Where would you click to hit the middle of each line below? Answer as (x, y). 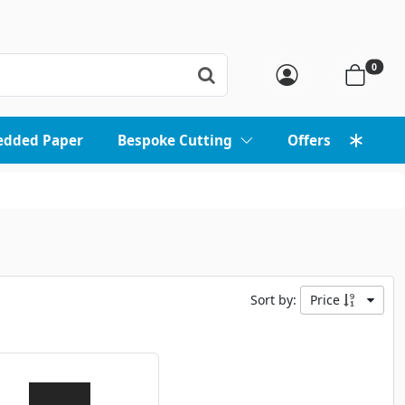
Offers (311, 141)
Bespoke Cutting (175, 141)
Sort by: (275, 300)
